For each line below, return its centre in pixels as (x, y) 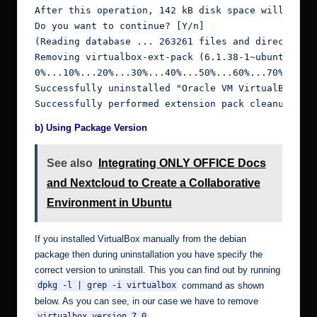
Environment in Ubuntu (109, 202)
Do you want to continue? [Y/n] (122, 26)
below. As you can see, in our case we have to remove (146, 301)
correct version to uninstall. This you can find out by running (157, 270)
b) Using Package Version (91, 128)
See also (69, 163)
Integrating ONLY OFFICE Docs (182, 163)
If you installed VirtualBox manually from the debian (140, 238)
